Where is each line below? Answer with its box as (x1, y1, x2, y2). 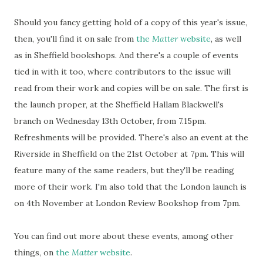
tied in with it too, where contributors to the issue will (14, 66, 231, 77)
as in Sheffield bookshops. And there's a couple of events (14, 50, 238, 61)
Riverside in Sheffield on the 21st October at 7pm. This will (14, 149, 244, 160)
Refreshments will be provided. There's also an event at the (14, 132, 248, 143)
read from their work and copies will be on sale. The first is (14, 83, 248, 94)
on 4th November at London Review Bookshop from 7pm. (14, 198, 241, 209)
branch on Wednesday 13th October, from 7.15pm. (14, 116, 206, 127)
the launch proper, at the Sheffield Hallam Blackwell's (14, 99, 224, 110)
